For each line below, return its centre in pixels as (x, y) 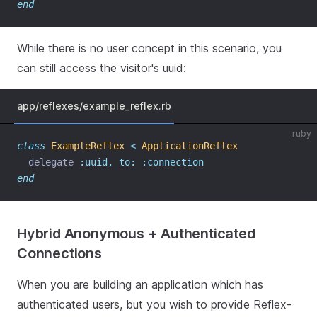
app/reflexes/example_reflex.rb (94, 106)
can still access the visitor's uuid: (102, 68)
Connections (59, 253)
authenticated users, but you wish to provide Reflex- (154, 304)
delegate (48, 162)
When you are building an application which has (140, 284)
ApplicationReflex (190, 146)
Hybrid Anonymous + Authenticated (136, 234)
